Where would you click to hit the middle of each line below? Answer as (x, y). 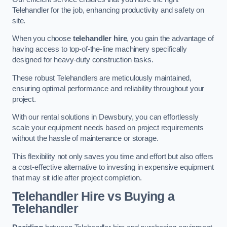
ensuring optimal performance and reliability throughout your (108, 88)
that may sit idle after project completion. (77, 178)
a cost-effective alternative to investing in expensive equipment (113, 167)
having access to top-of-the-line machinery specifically (100, 49)
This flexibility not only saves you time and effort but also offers (113, 156)
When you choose (43, 39)
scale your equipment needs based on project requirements (108, 128)
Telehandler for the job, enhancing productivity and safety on (108, 10)
